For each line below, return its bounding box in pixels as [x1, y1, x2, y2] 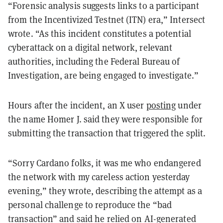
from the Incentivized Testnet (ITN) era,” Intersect [8, 13, 206, 25]
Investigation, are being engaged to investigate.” [8, 69, 199, 81]
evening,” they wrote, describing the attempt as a [8, 184, 202, 197]
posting [146, 99, 176, 111]
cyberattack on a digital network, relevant [8, 41, 173, 53]
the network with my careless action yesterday [8, 170, 190, 183]
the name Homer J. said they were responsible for [8, 112, 203, 125]
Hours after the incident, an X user [8, 99, 146, 111]
